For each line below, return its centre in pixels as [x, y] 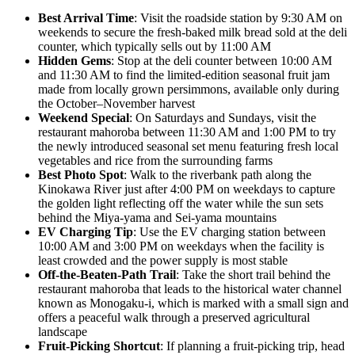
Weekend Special [84, 118]
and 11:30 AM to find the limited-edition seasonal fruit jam [184, 75]
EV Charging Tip [86, 232]
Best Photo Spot [81, 175]
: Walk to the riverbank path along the [218, 175]
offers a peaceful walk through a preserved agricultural [174, 318]
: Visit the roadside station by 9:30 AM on [238, 18]
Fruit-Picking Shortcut [99, 346]
